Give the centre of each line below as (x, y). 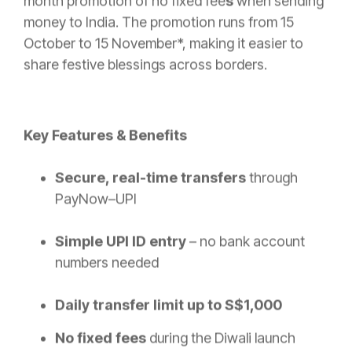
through (272, 178)
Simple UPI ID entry (121, 241)
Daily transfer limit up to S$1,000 (169, 305)
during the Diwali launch (221, 338)
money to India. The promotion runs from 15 (159, 22)
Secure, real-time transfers (150, 178)
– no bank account (246, 241)
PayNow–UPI (96, 199)
